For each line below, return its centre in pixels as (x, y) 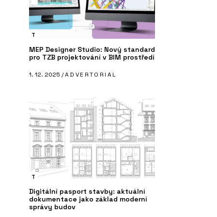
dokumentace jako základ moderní (88, 199)
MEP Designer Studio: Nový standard (92, 49)
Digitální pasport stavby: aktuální (87, 191)
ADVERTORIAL (91, 74)
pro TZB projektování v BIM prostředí (92, 57)
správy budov (52, 207)
